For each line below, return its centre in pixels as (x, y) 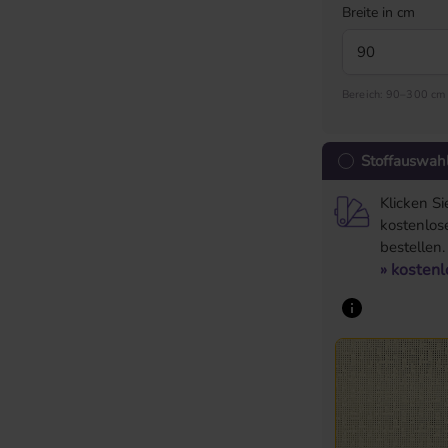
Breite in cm (379, 13)
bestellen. (413, 247)
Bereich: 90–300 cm (394, 95)
